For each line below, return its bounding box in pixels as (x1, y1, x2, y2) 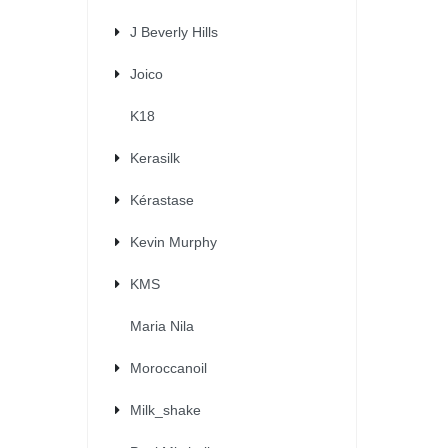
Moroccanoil (130, 359, 207, 376)
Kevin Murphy (130, 233, 217, 250)
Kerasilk (130, 149, 180, 166)
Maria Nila (130, 317, 194, 334)
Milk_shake (130, 401, 201, 418)
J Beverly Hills (130, 23, 218, 40)
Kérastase (130, 191, 194, 208)
